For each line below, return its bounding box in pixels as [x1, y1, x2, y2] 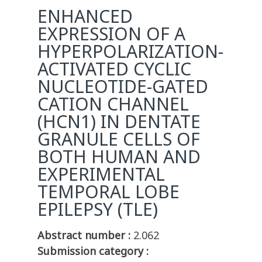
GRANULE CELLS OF [37, 127, 200, 151]
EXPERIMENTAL [37, 162, 165, 187]
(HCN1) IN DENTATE [37, 109, 201, 134]
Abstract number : [37, 228, 130, 243]
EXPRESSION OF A [37, 22, 185, 46]
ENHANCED [37, 4, 133, 29]
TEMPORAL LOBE [37, 180, 180, 204]
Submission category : [37, 244, 149, 258]
